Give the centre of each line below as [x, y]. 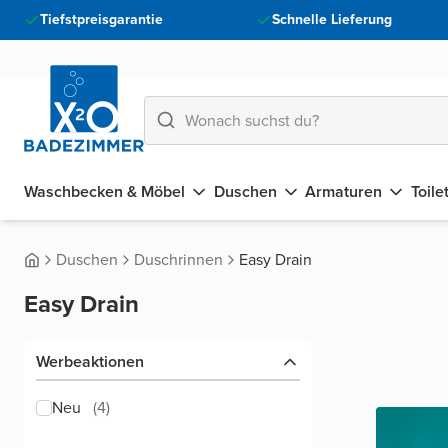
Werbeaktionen [90, 361]
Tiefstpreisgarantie [101, 19]
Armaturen [344, 191]
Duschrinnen [178, 259]
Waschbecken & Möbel [104, 191]
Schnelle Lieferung [331, 19]
